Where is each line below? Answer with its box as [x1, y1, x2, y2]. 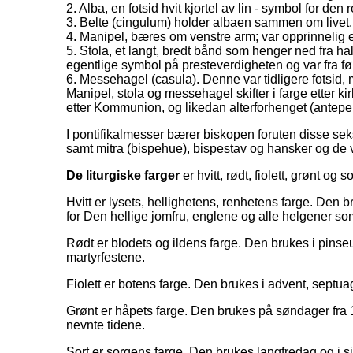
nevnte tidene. [65, 318, 145, 333]
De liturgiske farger [65, 169, 180, 183]
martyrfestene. [65, 251, 145, 265]
